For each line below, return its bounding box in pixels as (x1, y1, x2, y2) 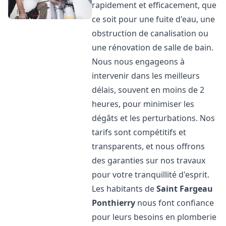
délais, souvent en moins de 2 (92, 84, 205, 95)
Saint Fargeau (156, 183, 213, 194)
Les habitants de (92, 183, 157, 194)
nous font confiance (135, 197, 214, 208)
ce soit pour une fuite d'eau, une (92, 14, 215, 25)
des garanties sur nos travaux (92, 155, 206, 166)
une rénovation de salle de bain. (92, 42, 214, 53)
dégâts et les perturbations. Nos (92, 112, 215, 124)
